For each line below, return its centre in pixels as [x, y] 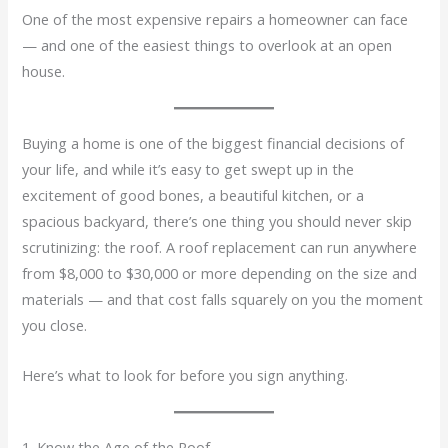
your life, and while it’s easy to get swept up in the [188, 169]
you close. [55, 325]
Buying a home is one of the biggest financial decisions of [213, 143]
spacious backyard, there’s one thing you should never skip [217, 221]
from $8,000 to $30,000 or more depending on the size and [220, 273]
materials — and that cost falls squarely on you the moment [223, 299]
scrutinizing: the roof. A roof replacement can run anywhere [220, 247]
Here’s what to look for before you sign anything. [185, 374]
